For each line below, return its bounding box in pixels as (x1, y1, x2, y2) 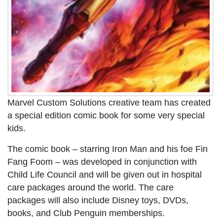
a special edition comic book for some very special (7, 110, 205, 120)
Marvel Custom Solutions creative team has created (7, 97, 211, 108)
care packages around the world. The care (7, 182, 174, 192)
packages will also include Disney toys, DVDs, (7, 195, 188, 205)
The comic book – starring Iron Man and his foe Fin (7, 144, 208, 154)
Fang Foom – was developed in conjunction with (7, 156, 197, 167)
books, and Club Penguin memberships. (7, 208, 165, 218)
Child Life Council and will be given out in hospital (7, 169, 202, 180)
